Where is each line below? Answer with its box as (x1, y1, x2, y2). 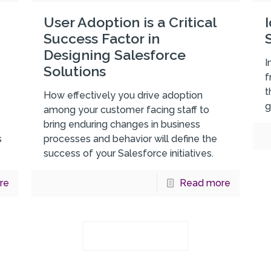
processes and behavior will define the (43, 132, 217, 145)
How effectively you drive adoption (43, 89, 203, 101)
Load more (125, 229, 175, 241)
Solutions (43, 62, 106, 79)
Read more (179, 177, 230, 189)
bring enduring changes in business (43, 118, 200, 130)
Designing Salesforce (43, 46, 186, 63)
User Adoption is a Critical (43, 13, 216, 30)
